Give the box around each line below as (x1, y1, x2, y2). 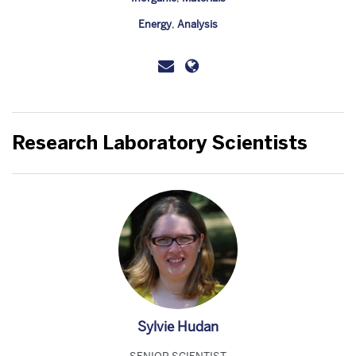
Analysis (177, 17, 218, 31)
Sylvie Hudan (137, 318, 219, 335)
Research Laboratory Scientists (12, 131, 308, 154)
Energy (138, 17, 172, 31)
